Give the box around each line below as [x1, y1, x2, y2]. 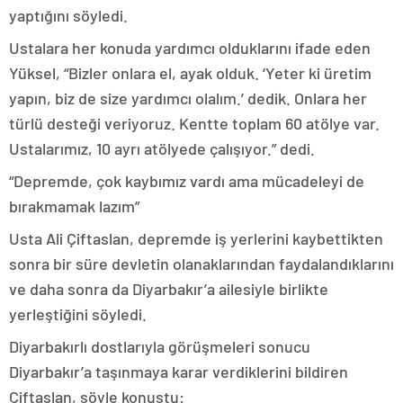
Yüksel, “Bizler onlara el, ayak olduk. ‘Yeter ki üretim [9, 63, 372, 83]
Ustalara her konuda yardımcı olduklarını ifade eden [9, 38, 371, 58]
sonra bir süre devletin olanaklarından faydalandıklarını [9, 254, 394, 273]
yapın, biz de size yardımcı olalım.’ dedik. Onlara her [9, 88, 367, 108]
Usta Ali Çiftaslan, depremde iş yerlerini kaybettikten [9, 228, 383, 248]
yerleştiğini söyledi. [9, 304, 147, 324]
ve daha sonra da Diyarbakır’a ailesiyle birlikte [9, 279, 328, 299]
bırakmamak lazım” [9, 196, 139, 216]
